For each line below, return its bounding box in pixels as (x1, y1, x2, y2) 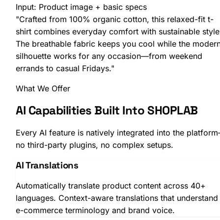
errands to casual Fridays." (16, 63, 114, 73)
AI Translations (16, 160, 79, 171)
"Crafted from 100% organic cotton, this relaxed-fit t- (16, 14, 214, 24)
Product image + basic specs (39, 1, 147, 12)
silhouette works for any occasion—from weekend (16, 51, 202, 61)
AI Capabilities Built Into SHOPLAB (16, 103, 198, 118)
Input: (16, 1, 36, 12)
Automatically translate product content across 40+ (16, 180, 206, 191)
